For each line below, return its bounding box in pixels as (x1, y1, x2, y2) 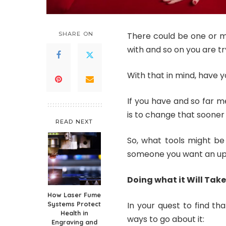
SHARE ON (59, 30, 93, 37)
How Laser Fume (47, 190, 101, 199)
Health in (60, 208, 88, 217)
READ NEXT (55, 118, 93, 125)
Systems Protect (47, 199, 101, 208)
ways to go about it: (127, 213, 204, 225)
